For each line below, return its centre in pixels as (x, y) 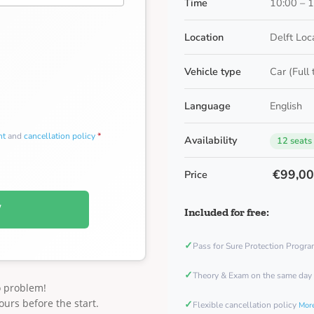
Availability (211, 140)
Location (204, 37)
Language (207, 106)
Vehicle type (213, 71)
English (286, 106)
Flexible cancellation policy (246, 305)
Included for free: (227, 212)
